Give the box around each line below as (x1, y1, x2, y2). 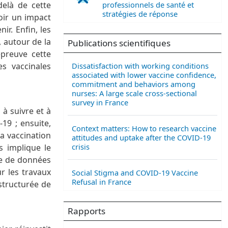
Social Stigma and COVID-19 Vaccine (72, 167, 198, 178)
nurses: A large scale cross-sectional (72, 88, 197, 99)
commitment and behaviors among (72, 79, 195, 90)
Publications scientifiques (68, 37, 170, 49)
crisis (72, 141, 90, 152)
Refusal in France (72, 177, 131, 187)
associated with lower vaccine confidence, (72, 70, 216, 80)
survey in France (72, 97, 128, 108)
